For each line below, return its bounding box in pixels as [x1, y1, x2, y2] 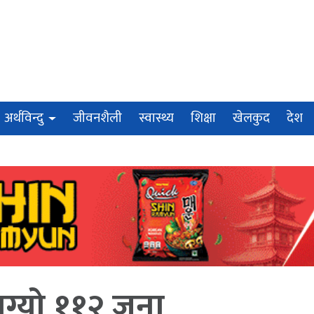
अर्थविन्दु [4, 107, 44, 130]
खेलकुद [233, 107, 271, 130]
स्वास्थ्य [139, 107, 175, 130]
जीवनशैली [73, 107, 123, 130]
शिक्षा [191, 107, 217, 130]
